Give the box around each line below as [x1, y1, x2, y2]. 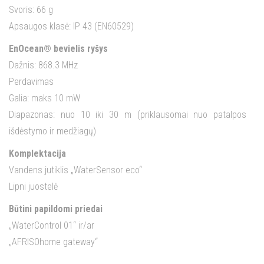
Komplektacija [9, 148, 66, 160]
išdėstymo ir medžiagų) [9, 126, 96, 137]
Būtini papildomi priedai [9, 203, 103, 215]
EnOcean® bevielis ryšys [9, 43, 108, 55]
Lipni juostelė [9, 181, 58, 193]
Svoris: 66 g [9, 4, 53, 16]
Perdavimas [9, 76, 54, 88]
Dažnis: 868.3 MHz [9, 60, 78, 71]
